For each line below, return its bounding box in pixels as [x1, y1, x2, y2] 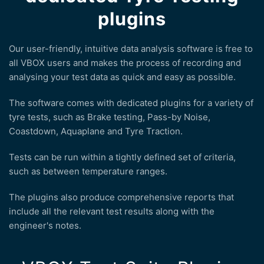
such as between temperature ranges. [9, 166, 167, 177]
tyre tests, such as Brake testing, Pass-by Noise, [9, 111, 210, 123]
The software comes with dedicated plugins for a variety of [9, 97, 253, 109]
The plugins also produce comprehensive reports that [9, 192, 234, 203]
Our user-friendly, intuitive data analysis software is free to [9, 43, 253, 55]
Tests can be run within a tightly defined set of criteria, [9, 151, 236, 163]
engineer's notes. [9, 220, 81, 232]
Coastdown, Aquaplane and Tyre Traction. [9, 126, 183, 137]
